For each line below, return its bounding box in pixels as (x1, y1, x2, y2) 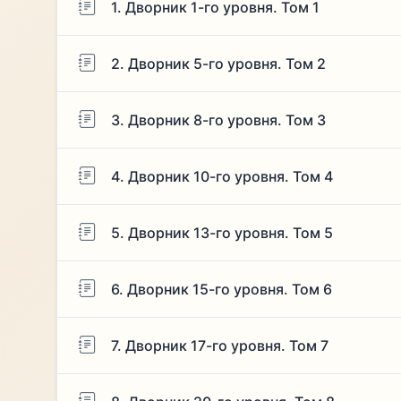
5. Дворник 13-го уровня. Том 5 (110, 223, 333, 242)
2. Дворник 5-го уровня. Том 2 (110, 54, 326, 73)
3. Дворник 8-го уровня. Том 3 (110, 110, 326, 129)
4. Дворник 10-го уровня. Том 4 (110, 166, 333, 185)
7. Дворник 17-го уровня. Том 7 (110, 336, 328, 354)
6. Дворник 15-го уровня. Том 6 (110, 279, 332, 298)
